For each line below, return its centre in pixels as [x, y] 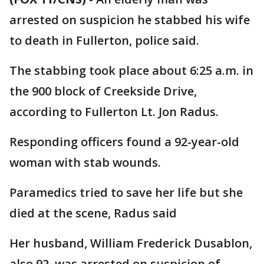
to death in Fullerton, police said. [104, 40]
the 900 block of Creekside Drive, [103, 91]
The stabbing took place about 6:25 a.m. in [131, 70]
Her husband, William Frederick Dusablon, [131, 243]
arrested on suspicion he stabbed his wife [130, 20]
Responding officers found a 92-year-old [124, 142]
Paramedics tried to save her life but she [126, 192]
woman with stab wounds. [85, 162]
